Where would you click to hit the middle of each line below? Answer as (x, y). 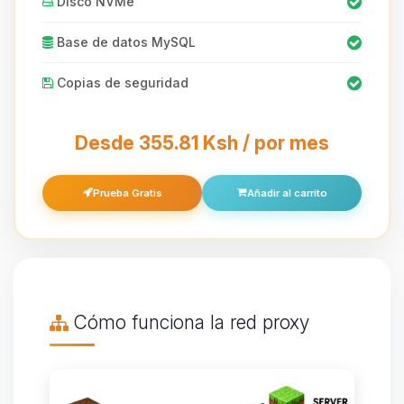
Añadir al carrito (287, 193)
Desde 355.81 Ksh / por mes (202, 142)
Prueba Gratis (127, 193)
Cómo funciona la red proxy (189, 322)
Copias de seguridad (121, 82)
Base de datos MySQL (124, 41)
